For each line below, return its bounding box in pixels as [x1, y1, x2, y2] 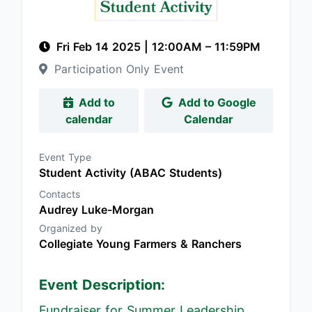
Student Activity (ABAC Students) [39, 166, 222, 180]
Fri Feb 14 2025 [56, 40, 144, 54]
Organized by [39, 222, 102, 234]
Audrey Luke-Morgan [39, 203, 154, 217]
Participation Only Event [50, 62, 184, 76]
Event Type [39, 151, 91, 163]
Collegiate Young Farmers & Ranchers [39, 237, 242, 251]
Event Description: [39, 276, 165, 293]
